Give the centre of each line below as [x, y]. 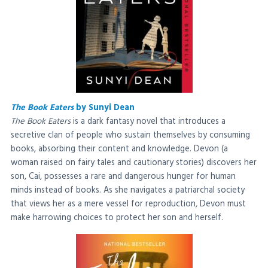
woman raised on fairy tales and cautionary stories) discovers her [134, 163]
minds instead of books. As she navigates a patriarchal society [128, 191]
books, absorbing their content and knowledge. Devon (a [119, 150]
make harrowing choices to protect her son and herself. [117, 218]
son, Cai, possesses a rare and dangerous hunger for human [123, 177]
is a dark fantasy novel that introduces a [148, 122]
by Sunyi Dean [104, 108]
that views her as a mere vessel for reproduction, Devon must [128, 205]
